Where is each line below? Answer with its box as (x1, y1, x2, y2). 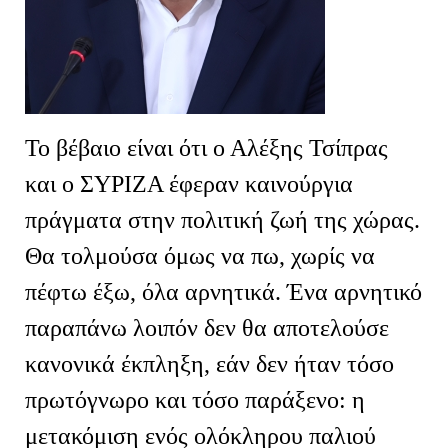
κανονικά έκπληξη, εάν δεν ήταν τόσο (25, 350, 394, 377)
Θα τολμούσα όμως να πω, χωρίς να (25, 242, 375, 269)
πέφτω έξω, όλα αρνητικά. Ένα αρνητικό (25, 278, 422, 305)
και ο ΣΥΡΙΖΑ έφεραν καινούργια (25, 170, 353, 197)
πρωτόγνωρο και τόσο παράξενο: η (25, 386, 365, 413)
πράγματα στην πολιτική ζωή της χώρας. (25, 206, 420, 233)
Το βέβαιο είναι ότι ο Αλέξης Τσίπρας (25, 134, 388, 161)
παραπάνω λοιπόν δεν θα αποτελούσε (25, 314, 389, 341)
